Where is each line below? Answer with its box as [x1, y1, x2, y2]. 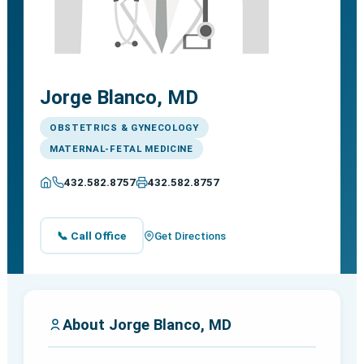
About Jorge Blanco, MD [62, 316, 232, 334]
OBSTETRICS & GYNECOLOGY [49, 122, 199, 134]
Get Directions [154, 229, 226, 242]
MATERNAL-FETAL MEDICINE [49, 143, 193, 155]
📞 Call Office [57, 228, 127, 242]
